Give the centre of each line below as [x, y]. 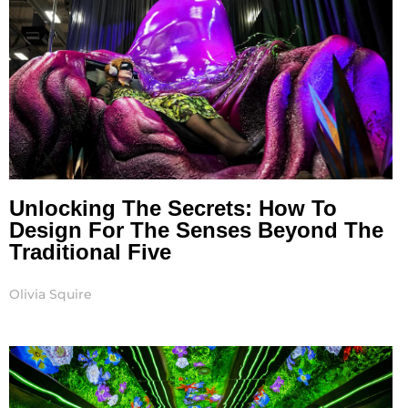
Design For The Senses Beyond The [196, 230]
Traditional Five [90, 252]
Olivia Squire [51, 295]
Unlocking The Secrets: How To [173, 209]
